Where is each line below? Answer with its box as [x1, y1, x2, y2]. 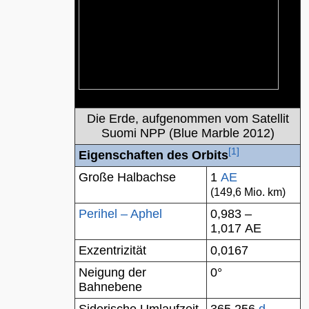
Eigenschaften [79, 148, 163, 162]
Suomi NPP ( [101, 126, 173, 140]
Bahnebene [79, 280, 142, 294]
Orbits [192, 148, 228, 162]
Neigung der [79, 266, 146, 279]
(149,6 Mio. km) [210, 186, 286, 198]
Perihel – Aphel [79, 207, 162, 221]
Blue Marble [172, 126, 239, 140]
